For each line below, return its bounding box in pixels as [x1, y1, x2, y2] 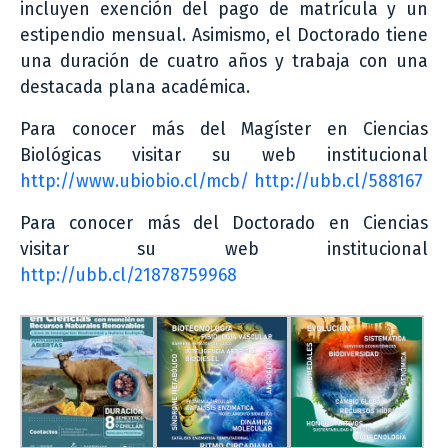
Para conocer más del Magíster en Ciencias [20, 118, 428, 140]
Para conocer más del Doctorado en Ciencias [20, 212, 428, 234]
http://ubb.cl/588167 [254, 170, 428, 192]
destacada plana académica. [20, 76, 250, 98]
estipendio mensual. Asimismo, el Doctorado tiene [20, 24, 428, 46]
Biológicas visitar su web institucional [20, 144, 428, 166]
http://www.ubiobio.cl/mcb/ [20, 170, 249, 192]
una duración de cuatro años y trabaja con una [20, 50, 428, 72]
